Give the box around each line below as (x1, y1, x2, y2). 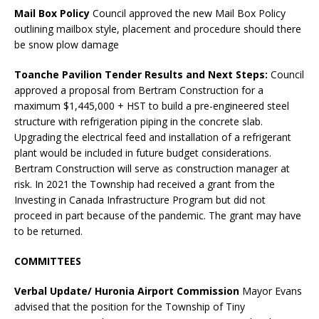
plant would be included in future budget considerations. (14, 145, 271, 159)
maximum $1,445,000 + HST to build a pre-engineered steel (14, 98, 289, 113)
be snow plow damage (14, 37, 122, 51)
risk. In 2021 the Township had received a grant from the (14, 177, 275, 191)
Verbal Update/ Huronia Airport (14, 283, 174, 298)
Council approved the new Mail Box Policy (93, 6, 286, 20)
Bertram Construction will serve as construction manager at (14, 161, 290, 175)
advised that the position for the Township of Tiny (14, 299, 245, 313)
